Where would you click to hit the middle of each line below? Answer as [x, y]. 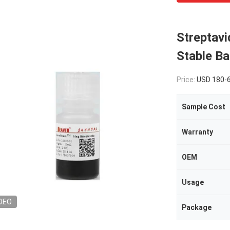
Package [197, 207]
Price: [187, 80]
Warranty [197, 132]
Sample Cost [204, 107]
